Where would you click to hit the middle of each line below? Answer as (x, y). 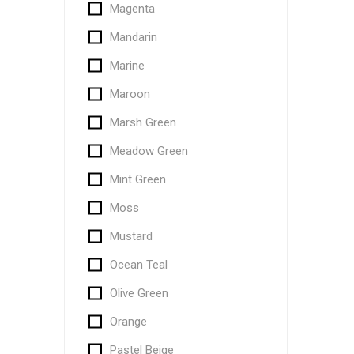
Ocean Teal (138, 265)
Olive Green (139, 293)
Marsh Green (143, 122)
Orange (128, 322)
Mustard (131, 236)
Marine (127, 66)
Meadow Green (149, 151)
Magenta (132, 9)
